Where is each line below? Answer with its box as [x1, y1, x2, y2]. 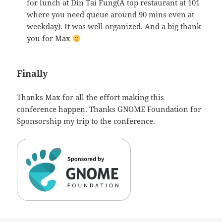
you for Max [27, 33, 73, 44]
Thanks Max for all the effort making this [17, 92, 165, 103]
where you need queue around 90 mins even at [27, 9, 195, 20]
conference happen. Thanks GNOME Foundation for [17, 104, 202, 114]
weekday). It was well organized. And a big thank [27, 21, 202, 32]
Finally [17, 67, 48, 80]
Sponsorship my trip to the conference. [17, 116, 156, 126]
